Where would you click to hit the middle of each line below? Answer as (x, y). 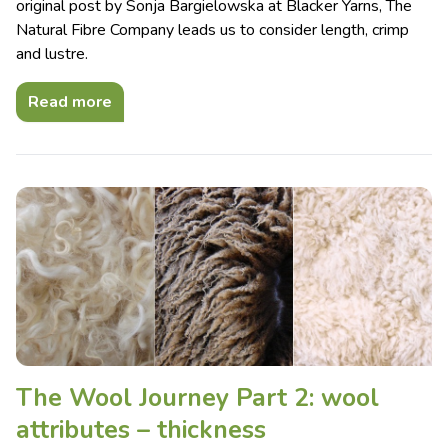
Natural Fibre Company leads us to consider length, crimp (212, 29)
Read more (70, 101)
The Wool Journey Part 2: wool (197, 398)
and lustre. (52, 53)
